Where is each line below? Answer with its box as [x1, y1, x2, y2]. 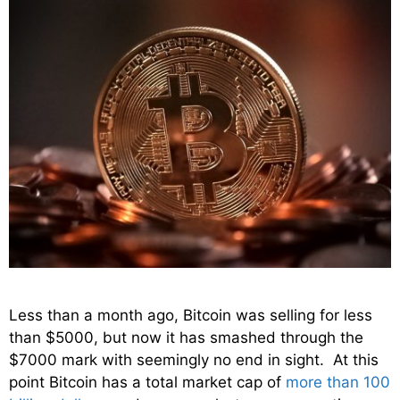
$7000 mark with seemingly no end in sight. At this [9, 350, 379, 369]
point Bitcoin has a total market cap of [9, 372, 286, 391]
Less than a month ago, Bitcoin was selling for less [9, 305, 372, 324]
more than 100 [286, 372, 390, 391]
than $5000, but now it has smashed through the [9, 328, 363, 346]
